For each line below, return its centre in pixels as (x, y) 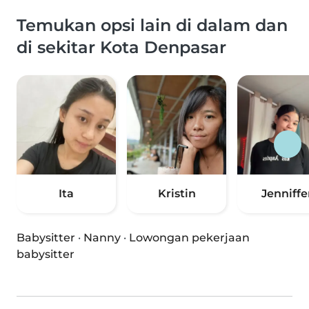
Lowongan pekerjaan (189, 238)
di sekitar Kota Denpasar (121, 48)
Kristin (177, 194)
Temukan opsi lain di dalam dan (152, 26)
